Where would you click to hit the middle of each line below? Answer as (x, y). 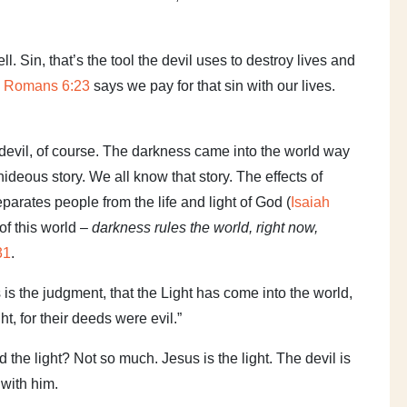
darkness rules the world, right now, (205, 227)
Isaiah (310, 202)
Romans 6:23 (47, 85)
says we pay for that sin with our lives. (213, 85)
